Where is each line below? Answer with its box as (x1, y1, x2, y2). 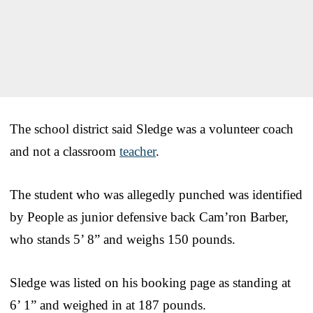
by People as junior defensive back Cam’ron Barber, (10, 209, 289, 224)
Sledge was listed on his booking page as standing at (10, 275, 291, 290)
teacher (119, 143, 156, 159)
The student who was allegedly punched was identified (10, 187, 303, 202)
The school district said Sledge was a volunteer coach (10, 121, 293, 136)
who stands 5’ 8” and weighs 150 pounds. (10, 231, 235, 247)
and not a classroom (10, 143, 119, 159)
